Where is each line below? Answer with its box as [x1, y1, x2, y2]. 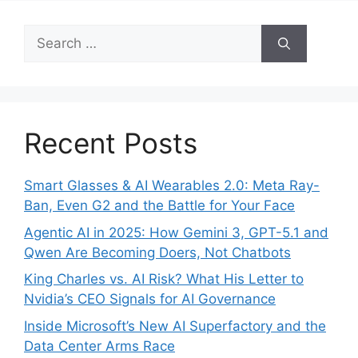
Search [23, 26, 68, 42]
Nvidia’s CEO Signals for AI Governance [24, 291, 276, 308]
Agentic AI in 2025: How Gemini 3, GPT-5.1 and [24, 224, 328, 241]
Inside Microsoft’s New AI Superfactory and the [24, 317, 326, 334]
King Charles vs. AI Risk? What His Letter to [24, 271, 304, 288]
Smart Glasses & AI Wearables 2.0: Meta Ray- [24, 177, 320, 194]
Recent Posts [24, 126, 197, 161]
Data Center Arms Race [24, 337, 175, 354]
